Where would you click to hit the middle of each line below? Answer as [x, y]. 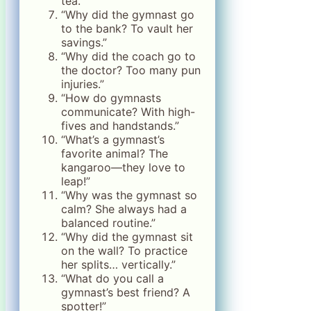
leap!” [76, 181]
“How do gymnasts [111, 98]
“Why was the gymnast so [129, 195]
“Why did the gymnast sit [127, 236]
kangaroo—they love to [123, 167]
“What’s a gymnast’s [113, 139]
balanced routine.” [108, 222]
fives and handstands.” [120, 125]
